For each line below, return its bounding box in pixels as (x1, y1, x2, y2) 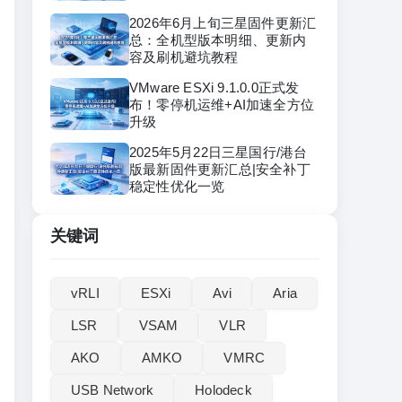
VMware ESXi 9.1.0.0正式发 (129, 79, 300, 95)
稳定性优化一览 (129, 178, 225, 194)
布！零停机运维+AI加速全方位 (129, 96, 314, 112)
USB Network (71, 382, 154, 398)
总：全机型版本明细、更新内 (129, 31, 307, 48)
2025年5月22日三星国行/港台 (129, 144, 308, 160)
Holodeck (195, 382, 252, 398)
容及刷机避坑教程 (129, 48, 239, 65)
